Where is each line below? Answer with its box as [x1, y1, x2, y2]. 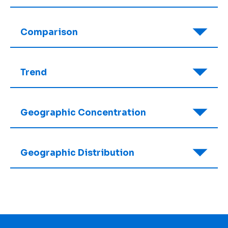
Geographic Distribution [20, 147, 134, 158]
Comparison [20, 26, 78, 38]
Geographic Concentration [20, 107, 146, 118]
